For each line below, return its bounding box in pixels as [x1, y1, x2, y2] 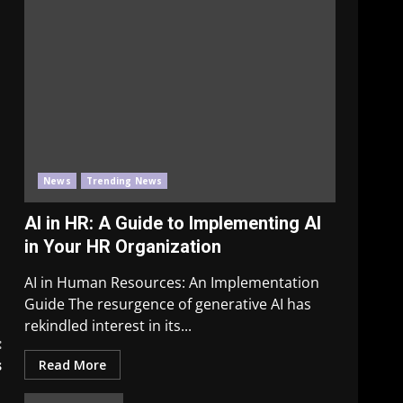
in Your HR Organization [24, 236, 222, 257]
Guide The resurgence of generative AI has [24, 294, 312, 314]
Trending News [85, 175, 163, 187]
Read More [39, 356, 107, 373]
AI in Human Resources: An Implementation [24, 273, 320, 292]
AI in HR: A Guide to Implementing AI [24, 212, 322, 234]
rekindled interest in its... [24, 316, 193, 336]
